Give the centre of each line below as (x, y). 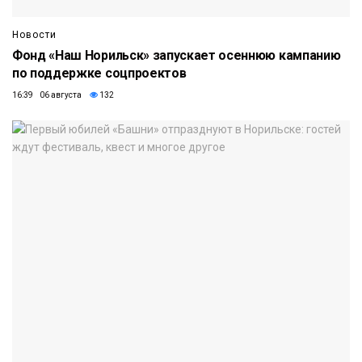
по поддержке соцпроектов (99, 74)
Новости (34, 35)
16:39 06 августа (47, 95)
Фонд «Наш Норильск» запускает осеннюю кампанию (177, 56)
